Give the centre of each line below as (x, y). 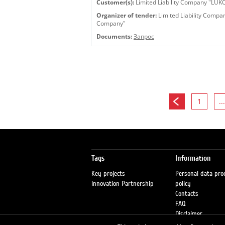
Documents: (114, 36)
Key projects (108, 174)
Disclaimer (189, 214)
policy (183, 184)
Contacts (187, 194)
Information (193, 158)
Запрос (144, 36)
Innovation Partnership (123, 184)
